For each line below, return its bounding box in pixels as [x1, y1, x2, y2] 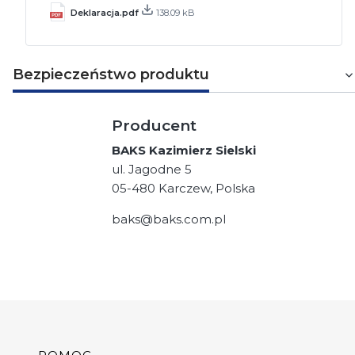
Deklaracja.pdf [71, 7, 141, 19]
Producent [112, 116, 197, 136]
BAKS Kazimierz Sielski [112, 142, 256, 158]
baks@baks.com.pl [112, 211, 226, 227]
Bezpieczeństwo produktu [13, 65, 209, 83]
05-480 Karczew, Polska [112, 180, 255, 196]
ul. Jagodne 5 [112, 161, 192, 177]
